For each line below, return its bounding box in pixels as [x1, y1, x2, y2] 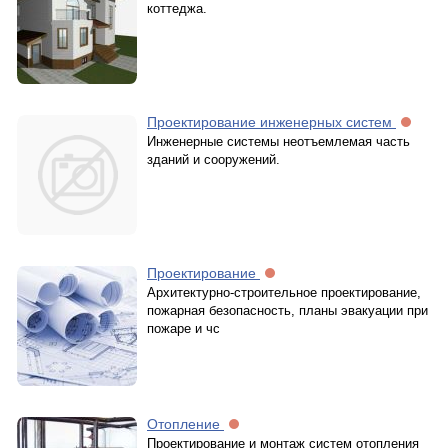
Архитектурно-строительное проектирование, [147, 285, 421, 300]
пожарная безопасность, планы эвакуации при [147, 303, 428, 318]
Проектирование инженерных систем [147, 114, 396, 130]
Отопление [147, 416, 224, 432]
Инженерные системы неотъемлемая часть [147, 134, 410, 149]
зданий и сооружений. [147, 152, 280, 167]
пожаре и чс [147, 321, 220, 336]
